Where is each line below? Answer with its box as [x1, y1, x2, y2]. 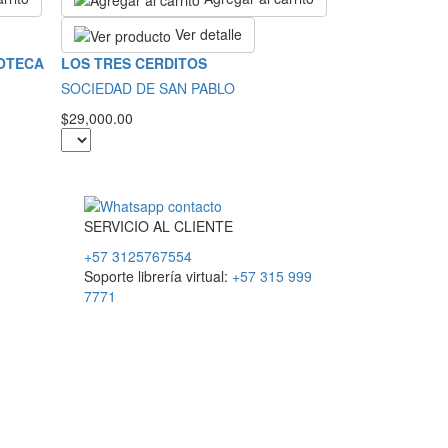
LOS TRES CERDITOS [61, 53, 207, 74]
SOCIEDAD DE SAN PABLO [61, 78, 235, 99]
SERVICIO [83, 215, 149, 236]
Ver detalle [171, 24, 242, 45]
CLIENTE [173, 215, 233, 236]
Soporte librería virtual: [83, 265, 232, 286]
